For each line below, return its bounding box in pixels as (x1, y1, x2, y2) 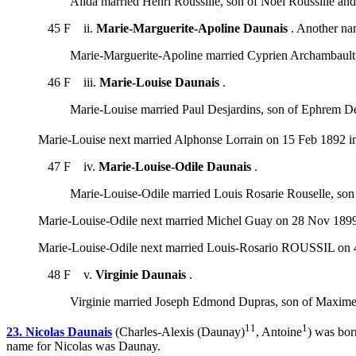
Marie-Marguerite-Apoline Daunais (96, 21, 288, 35)
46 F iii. (38, 75, 99, 89)
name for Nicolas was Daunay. (6, 339, 161, 354)
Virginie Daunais (95, 267, 186, 281)
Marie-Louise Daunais (99, 75, 219, 89)
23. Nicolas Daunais (6, 325, 112, 339)
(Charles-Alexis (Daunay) (112, 325, 245, 339)
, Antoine (256, 325, 302, 339)
